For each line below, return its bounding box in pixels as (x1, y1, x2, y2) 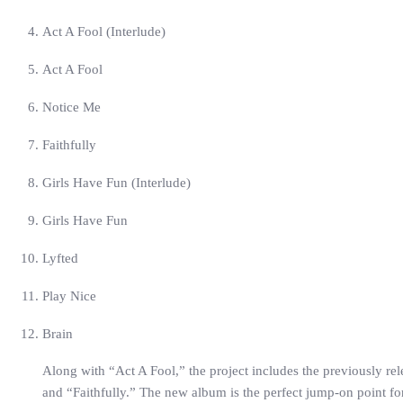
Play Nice (42, 289, 96, 303)
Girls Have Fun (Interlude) (42, 175, 191, 190)
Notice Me (42, 100, 101, 114)
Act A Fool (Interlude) (42, 24, 166, 39)
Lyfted (42, 251, 78, 265)
